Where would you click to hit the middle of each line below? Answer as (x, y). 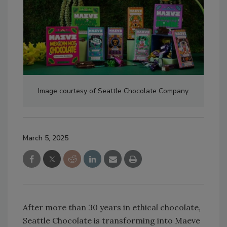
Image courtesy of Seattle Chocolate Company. (113, 91)
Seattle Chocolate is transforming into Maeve (111, 221)
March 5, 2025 (46, 138)
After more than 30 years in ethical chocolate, (112, 207)
